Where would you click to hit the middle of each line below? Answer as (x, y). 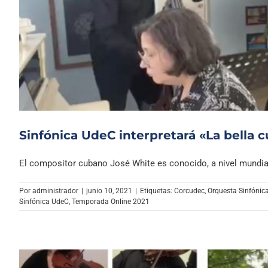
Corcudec (189, 191)
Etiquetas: (157, 191)
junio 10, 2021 (109, 191)
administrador (55, 191)
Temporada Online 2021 (111, 201)
